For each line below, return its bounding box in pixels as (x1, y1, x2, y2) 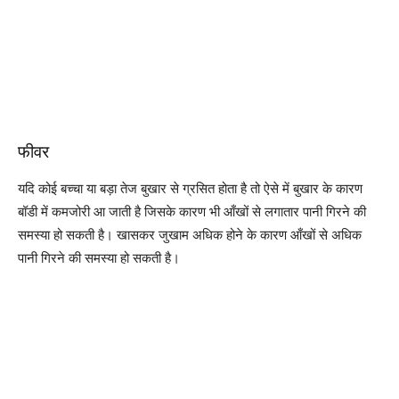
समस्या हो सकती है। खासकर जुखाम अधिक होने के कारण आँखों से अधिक (18, 226, 362, 243)
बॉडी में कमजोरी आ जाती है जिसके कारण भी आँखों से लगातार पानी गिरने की (18, 203, 366, 220)
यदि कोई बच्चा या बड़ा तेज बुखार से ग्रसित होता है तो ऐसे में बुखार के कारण (18, 180, 362, 197)
